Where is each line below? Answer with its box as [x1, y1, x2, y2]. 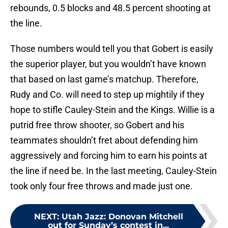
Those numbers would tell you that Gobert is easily [10, 43, 213, 54]
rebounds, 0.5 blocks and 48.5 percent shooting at [10, 3, 211, 14]
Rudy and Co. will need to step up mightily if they [10, 89, 205, 100]
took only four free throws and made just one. [10, 181, 193, 192]
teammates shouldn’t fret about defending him [10, 135, 198, 146]
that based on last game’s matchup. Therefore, [10, 74, 198, 85]
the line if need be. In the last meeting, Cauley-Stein [10, 165, 217, 177]
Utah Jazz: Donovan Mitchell [61, 212, 183, 222]
